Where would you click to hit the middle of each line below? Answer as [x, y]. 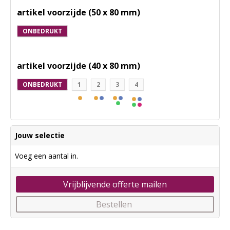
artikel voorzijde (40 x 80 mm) [79, 66]
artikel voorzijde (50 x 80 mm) [79, 12]
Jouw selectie [40, 135]
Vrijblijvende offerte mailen [115, 184]
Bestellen [114, 204]
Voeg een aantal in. [46, 156]
